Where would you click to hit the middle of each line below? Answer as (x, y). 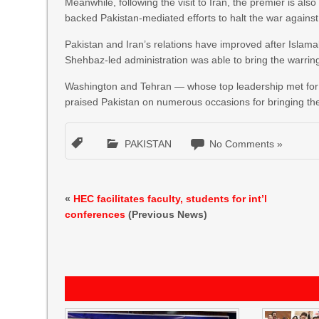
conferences (95, 214)
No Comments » (246, 144)
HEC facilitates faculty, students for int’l (171, 199)
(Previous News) (167, 214)
